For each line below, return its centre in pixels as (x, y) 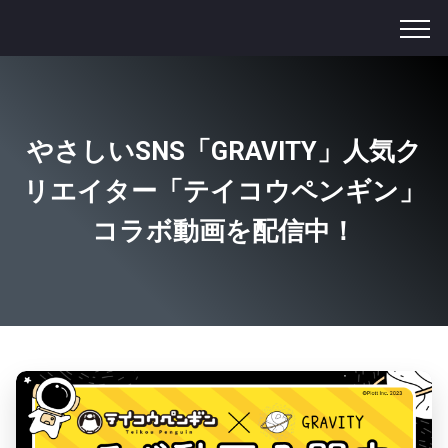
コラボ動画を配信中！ (224, 231)
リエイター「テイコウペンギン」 (224, 191)
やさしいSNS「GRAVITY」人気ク (224, 151)
